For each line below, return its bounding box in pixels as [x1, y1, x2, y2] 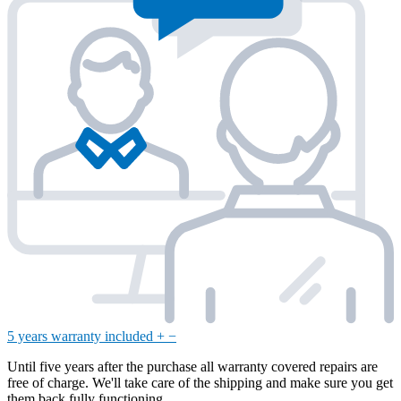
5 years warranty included [7, 328, 157, 344]
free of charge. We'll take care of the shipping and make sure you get [7, 374, 393, 390]
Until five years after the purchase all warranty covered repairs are [7, 358, 378, 374]
